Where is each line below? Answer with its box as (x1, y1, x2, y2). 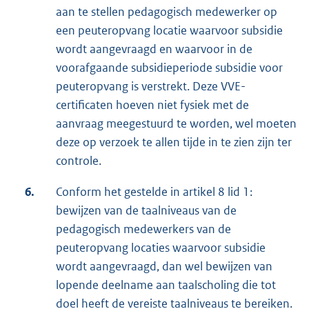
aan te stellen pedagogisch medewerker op (56, 4, 277, 20)
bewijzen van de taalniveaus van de (56, 203, 237, 219)
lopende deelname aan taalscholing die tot (56, 277, 276, 293)
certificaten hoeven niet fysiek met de (56, 97, 249, 113)
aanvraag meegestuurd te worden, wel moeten (56, 116, 297, 132)
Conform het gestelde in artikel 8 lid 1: (56, 184, 252, 200)
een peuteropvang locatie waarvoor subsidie (56, 23, 283, 39)
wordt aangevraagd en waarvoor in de (56, 41, 252, 57)
